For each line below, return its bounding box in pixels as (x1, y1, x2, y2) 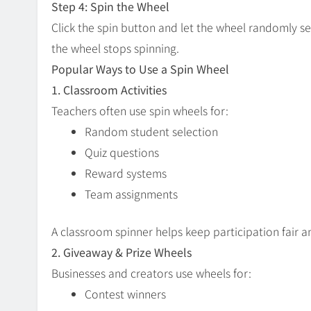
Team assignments (85, 185, 178, 203)
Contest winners (85, 285, 166, 303)
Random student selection (85, 123, 218, 140)
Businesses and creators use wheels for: (51, 264, 251, 282)
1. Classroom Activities (51, 81, 167, 99)
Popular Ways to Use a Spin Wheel (51, 60, 229, 78)
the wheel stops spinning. (51, 40, 179, 57)
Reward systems (85, 165, 167, 182)
